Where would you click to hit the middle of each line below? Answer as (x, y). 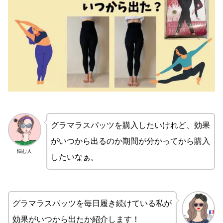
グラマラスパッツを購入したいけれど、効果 (130, 125)
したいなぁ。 (74, 157)
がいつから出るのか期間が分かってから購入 (130, 141)
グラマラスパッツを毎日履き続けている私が (92, 204)
